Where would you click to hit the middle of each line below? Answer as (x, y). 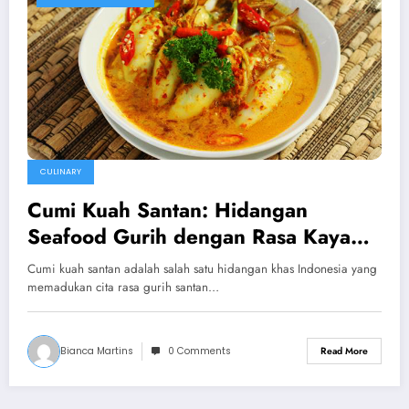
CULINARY (61, 171)
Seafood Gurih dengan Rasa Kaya (189, 236)
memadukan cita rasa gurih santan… (123, 287)
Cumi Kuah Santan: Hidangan (168, 210)
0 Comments (199, 351)
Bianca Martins (97, 351)
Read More (344, 351)
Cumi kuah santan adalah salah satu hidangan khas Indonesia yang (202, 268)
